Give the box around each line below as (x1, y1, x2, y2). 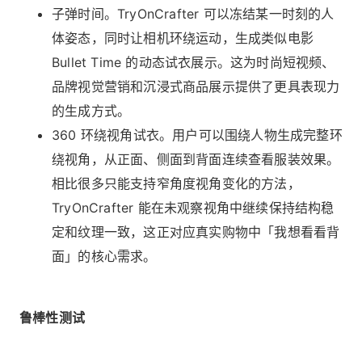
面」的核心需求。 (52, 247, 157, 264)
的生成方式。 (52, 102, 131, 119)
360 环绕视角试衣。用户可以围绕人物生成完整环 (52, 126, 343, 143)
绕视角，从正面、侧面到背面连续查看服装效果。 (52, 150, 340, 167)
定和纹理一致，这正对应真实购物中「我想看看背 (52, 223, 340, 240)
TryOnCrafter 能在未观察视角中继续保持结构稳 (52, 199, 335, 216)
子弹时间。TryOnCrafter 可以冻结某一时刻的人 (52, 5, 335, 22)
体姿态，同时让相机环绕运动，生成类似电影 (52, 29, 314, 46)
